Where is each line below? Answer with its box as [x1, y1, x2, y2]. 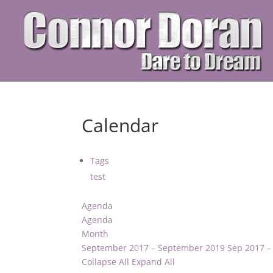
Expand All [132, 256, 175, 268]
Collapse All [82, 256, 132, 268]
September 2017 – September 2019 [82, 242, 225, 253]
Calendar [82, 113, 159, 138]
